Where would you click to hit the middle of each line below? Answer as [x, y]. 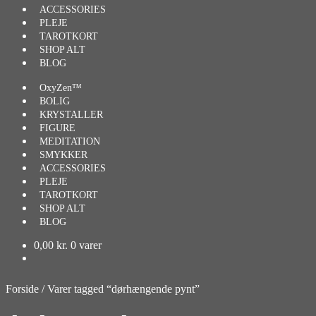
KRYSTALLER [71, 115]
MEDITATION [70, 141]
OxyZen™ [61, 88]
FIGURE [57, 128]
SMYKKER [63, 155]
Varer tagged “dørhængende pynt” [123, 289]
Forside [22, 289]
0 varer [86, 245]
